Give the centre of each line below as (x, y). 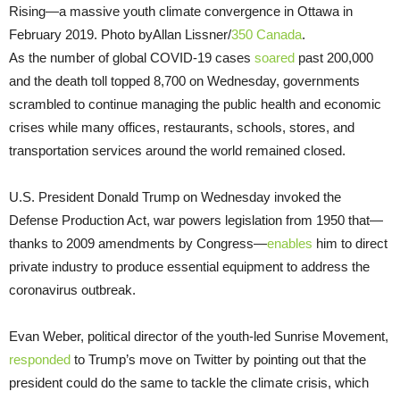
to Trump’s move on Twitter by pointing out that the (218, 359)
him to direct (350, 243)
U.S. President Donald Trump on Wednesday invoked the (175, 196)
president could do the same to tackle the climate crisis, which (189, 382)
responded (40, 359)
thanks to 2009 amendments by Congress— (138, 243)
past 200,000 (334, 57)
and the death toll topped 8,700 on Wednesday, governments (184, 80)
